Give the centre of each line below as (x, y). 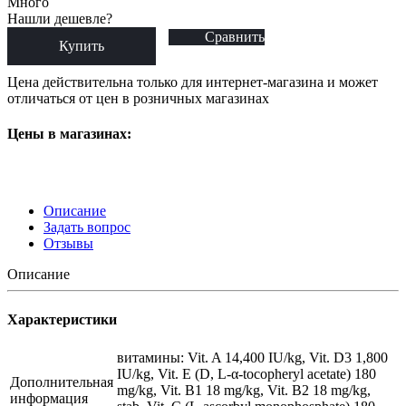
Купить (82, 45)
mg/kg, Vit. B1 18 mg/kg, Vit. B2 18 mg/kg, (244, 390)
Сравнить (235, 36)
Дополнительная (62, 382)
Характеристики (62, 319)
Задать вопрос (87, 227)
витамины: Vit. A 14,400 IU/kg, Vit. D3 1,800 (252, 357)
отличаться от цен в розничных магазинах (138, 98)
